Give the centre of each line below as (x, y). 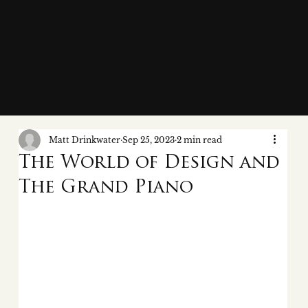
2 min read (199, 140)
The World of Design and (149, 163)
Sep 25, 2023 (148, 140)
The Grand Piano (106, 188)
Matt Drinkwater (84, 140)
